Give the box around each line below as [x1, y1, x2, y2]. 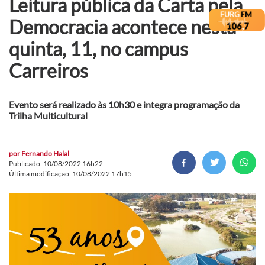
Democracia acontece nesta [9, 15, 236, 38]
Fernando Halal [21, 148, 69, 158]
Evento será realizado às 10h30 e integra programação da [9, 98, 240, 110]
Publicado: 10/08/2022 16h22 [9, 159, 103, 168]
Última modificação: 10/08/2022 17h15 [9, 169, 132, 178]
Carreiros [9, 59, 88, 82]
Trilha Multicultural [9, 109, 88, 121]
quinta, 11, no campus [9, 37, 188, 60]
